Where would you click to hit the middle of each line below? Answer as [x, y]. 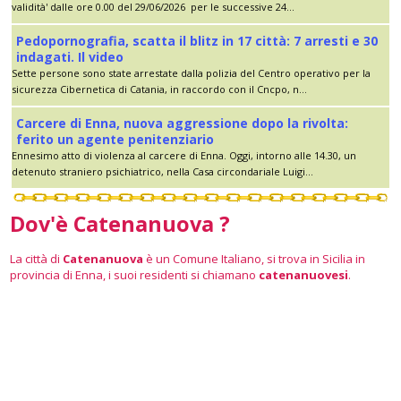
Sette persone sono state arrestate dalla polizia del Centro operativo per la [191, 73]
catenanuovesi [303, 274]
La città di [36, 258]
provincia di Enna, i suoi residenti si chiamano [134, 274]
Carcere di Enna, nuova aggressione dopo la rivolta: [182, 123]
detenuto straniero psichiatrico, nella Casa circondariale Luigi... [162, 171]
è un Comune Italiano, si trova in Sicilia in [254, 258]
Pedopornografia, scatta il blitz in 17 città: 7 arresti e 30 [197, 40]
